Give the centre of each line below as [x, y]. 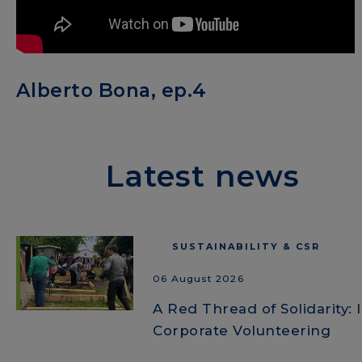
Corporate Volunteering [242, 331]
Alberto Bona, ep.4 [112, 90]
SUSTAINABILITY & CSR [246, 246]
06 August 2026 [198, 279]
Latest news [203, 175]
